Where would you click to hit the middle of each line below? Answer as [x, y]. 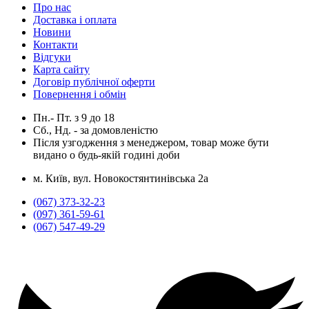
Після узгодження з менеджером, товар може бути [151, 142]
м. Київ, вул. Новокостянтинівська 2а [121, 178]
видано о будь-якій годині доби [107, 154]
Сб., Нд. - [57, 130]
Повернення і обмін [80, 94]
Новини [52, 32]
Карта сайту [61, 69]
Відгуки [52, 57]
